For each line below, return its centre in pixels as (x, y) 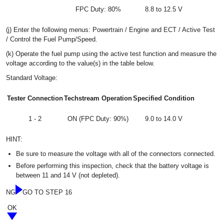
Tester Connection (35, 98)
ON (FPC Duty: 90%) (98, 118)
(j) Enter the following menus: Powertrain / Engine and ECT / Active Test (110, 29)
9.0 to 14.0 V (164, 118)
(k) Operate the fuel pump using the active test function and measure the (111, 53)
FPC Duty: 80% (98, 9)
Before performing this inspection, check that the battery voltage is (112, 165)
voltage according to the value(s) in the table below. (80, 63)
